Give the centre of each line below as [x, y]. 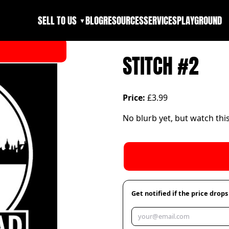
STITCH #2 [161, 66]
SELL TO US [58, 20]
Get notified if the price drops [180, 193]
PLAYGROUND [199, 20]
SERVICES [160, 20]
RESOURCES [123, 20]
